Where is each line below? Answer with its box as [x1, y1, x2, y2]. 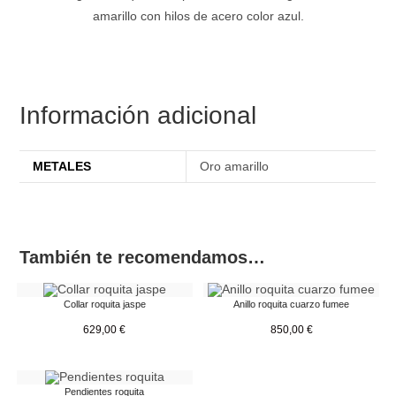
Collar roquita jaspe [63, 298, 146, 309]
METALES [33, 158, 92, 173]
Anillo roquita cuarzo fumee [233, 298, 350, 309]
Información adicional [19, 101, 257, 129]
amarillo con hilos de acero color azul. [92, 8, 304, 23]
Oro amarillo [200, 158, 270, 173]
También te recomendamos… [19, 247, 266, 267]
